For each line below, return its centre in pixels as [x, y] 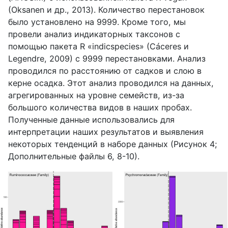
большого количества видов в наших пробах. [100, 107]
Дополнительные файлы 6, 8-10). [74, 156]
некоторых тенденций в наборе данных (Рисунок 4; [113, 144]
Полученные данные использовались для [91, 119]
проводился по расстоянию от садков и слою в [105, 70]
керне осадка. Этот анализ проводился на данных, [111, 83]
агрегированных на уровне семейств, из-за [96, 95]
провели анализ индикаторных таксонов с [94, 34]
